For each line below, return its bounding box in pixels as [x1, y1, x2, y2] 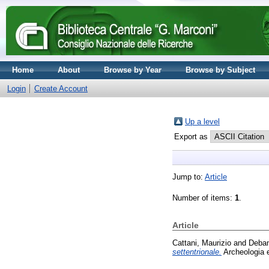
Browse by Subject [186, 65, 255, 74]
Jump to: [172, 172, 205, 181]
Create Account [34, 84, 88, 93]
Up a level [185, 117, 220, 126]
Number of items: [172, 193, 235, 202]
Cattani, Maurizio [172, 238, 231, 247]
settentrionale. [172, 247, 222, 256]
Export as [174, 132, 210, 141]
